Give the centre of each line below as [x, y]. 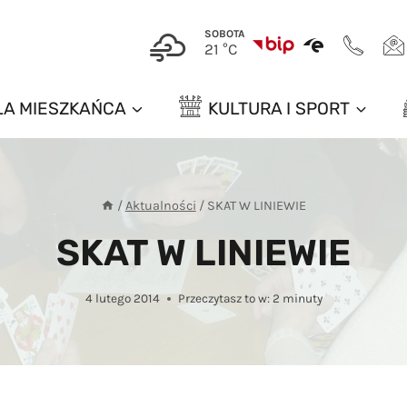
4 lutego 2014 [122, 299]
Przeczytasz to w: [223, 299]
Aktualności [160, 206]
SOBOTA [224, 33]
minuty [302, 299]
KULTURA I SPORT [279, 109]
